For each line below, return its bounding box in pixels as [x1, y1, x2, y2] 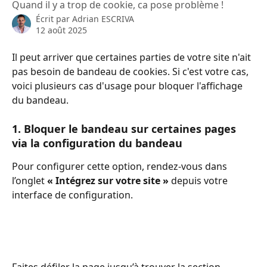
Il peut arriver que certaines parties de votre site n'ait [12, 51, 253, 64]
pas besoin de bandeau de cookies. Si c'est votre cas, [12, 65, 251, 78]
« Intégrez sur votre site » [47, 174, 169, 188]
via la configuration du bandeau [12, 136, 182, 151]
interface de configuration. [12, 188, 133, 202]
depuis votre [169, 174, 230, 188]
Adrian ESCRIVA [72, 13, 134, 24]
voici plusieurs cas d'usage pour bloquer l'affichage [12, 79, 245, 92]
